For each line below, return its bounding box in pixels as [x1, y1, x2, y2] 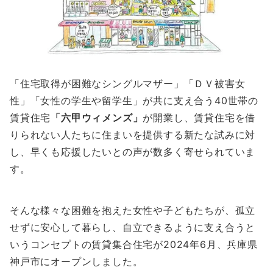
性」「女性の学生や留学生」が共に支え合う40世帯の [10, 94, 258, 107]
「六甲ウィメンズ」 [51, 112, 143, 124]
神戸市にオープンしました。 [10, 255, 143, 268]
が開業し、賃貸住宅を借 [143, 112, 256, 124]
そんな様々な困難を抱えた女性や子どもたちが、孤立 [10, 204, 256, 217]
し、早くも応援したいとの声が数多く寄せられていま [10, 146, 256, 158]
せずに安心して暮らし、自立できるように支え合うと [10, 221, 256, 234]
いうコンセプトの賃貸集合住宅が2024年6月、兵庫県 [10, 238, 258, 251]
